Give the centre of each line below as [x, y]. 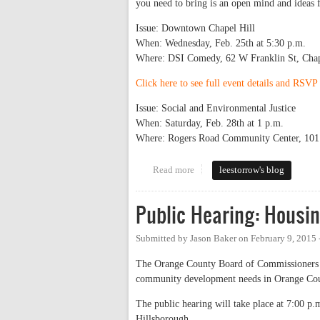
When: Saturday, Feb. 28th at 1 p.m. [210, 123]
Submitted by [163, 238]
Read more [173, 170]
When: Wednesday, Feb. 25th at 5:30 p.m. [221, 43]
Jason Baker [213, 238]
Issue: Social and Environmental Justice [216, 108]
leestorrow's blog [252, 170]
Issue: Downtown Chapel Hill [195, 28]
